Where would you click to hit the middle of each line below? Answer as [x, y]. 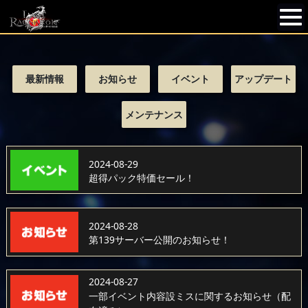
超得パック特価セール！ [141, 178]
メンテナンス [154, 114]
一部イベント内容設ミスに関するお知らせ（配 [189, 296]
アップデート [263, 78]
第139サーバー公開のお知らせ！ [159, 240]
